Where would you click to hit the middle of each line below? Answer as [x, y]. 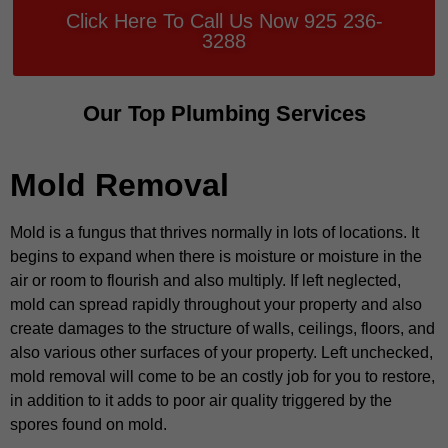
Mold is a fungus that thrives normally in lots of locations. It [214, 233]
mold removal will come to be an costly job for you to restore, [222, 377]
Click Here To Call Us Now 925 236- [224, 21]
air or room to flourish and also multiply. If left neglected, [205, 281]
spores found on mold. [88, 425]
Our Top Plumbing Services [224, 114]
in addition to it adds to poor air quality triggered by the [201, 401]
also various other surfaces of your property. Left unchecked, [221, 353]
